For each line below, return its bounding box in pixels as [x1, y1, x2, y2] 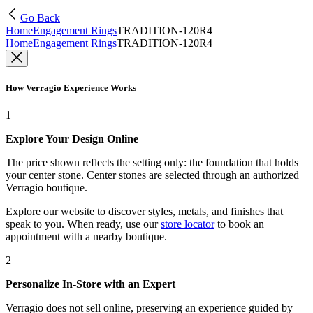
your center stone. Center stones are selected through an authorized [6, 169, 299, 182]
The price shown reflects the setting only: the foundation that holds [6, 156, 298, 169]
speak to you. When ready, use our [6, 218, 158, 231]
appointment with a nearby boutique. [6, 231, 167, 243]
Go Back [20, 12, 60, 24]
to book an [214, 218, 264, 231]
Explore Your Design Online [6, 133, 138, 145]
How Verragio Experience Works [6, 82, 136, 94]
